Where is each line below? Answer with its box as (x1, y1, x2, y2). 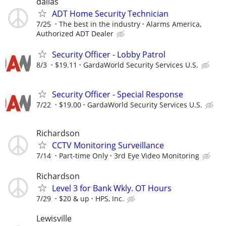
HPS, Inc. (95, 193, 124, 203)
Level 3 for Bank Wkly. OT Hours (52, 182, 172, 194)
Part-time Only (59, 151, 108, 161)
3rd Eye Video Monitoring (114, 151, 199, 161)
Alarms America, (146, 19, 201, 29)
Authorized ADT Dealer (36, 28, 114, 38)
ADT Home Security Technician (52, 8, 168, 19)
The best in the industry (59, 19, 140, 29)
